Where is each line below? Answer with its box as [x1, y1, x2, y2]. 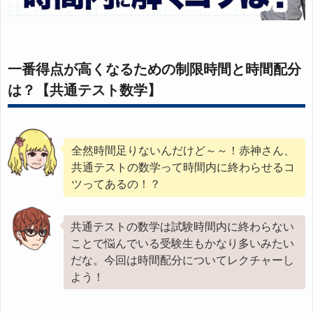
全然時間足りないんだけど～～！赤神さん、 [71, 145, 295, 157]
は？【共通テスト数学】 [8, 82, 161, 99]
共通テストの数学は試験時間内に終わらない [71, 221, 294, 233]
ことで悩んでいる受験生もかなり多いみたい [71, 238, 294, 250]
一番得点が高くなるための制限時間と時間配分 [8, 61, 301, 78]
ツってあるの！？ [71, 178, 161, 191]
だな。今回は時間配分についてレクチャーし [71, 254, 294, 267]
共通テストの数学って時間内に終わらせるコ [71, 161, 295, 174]
